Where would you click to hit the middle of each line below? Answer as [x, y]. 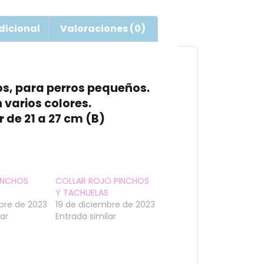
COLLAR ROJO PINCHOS [103, 181]
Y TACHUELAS [82, 192]
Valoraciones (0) [103, 28]
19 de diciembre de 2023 [105, 204]
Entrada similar [86, 216]
